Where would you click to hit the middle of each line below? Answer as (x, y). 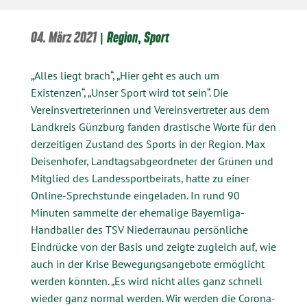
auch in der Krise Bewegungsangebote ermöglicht (147, 264)
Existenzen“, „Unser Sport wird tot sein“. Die (129, 93)
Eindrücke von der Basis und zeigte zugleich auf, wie (153, 247)
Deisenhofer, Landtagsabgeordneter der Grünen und (152, 161)
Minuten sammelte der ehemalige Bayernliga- (137, 212)
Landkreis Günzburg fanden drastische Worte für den (153, 127)
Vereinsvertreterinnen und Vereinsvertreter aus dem (150, 110)
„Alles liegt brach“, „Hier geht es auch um (125, 75)
